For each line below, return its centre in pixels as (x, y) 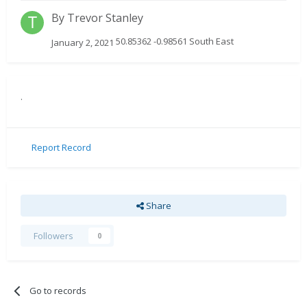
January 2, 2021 (83, 42)
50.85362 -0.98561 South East (174, 41)
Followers (53, 235)
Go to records (58, 290)
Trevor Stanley (105, 18)
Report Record (61, 148)
